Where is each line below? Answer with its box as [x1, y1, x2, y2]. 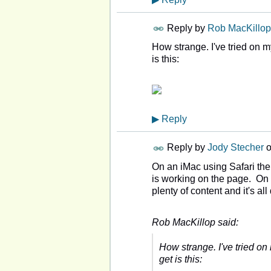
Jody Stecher [207, 142, 264, 153]
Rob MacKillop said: [152, 217, 238, 228]
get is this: [159, 254, 202, 265]
